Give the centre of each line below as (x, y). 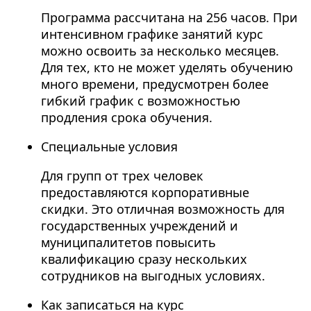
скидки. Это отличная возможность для (162, 209)
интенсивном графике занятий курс (152, 34)
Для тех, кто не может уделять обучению (167, 68)
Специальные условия (109, 147)
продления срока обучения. (126, 118)
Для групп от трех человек (122, 176)
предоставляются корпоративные (145, 193)
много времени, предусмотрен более (154, 84)
